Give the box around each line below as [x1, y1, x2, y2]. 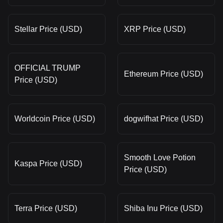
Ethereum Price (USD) [124, 69, 203, 78]
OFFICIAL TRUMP [14, 63, 81, 72]
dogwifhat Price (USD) [124, 114, 203, 123]
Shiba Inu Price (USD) [124, 204, 203, 213]
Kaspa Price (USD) [14, 159, 82, 168]
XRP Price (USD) [124, 24, 186, 33]
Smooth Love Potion [124, 153, 196, 162]
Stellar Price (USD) [14, 24, 82, 33]
